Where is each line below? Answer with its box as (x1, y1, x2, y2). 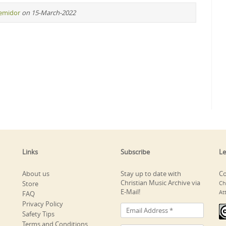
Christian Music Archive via (121, 178, 200, 187)
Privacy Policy (22, 199, 63, 208)
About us (22, 168, 49, 178)
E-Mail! (121, 187, 140, 196)
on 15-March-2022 (22, 8, 76, 17)
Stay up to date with (121, 168, 181, 178)
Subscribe (121, 147, 150, 156)
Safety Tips (22, 209, 54, 218)
